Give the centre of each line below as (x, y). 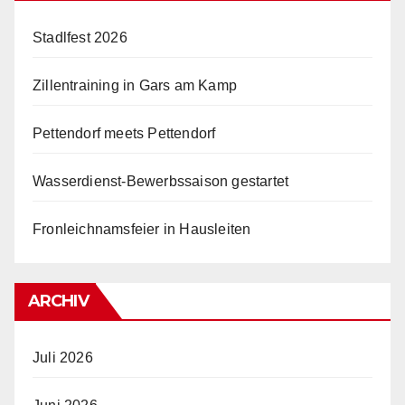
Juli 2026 (63, 357)
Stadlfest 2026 (80, 37)
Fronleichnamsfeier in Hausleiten (142, 229)
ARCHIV (58, 301)
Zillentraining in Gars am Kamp (135, 85)
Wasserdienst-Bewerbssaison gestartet (161, 181)
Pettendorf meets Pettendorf (124, 133)
